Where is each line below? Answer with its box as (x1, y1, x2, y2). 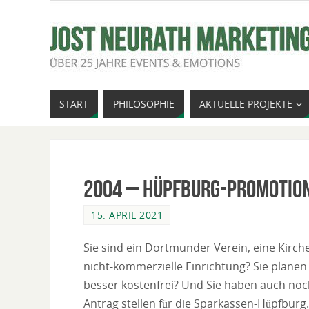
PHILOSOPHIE (113, 97, 175, 110)
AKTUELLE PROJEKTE (199, 97, 292, 110)
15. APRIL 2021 (91, 208, 163, 221)
